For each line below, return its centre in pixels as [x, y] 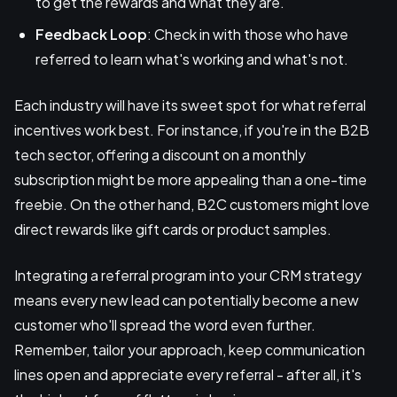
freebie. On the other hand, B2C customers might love [192, 205]
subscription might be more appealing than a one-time [191, 180]
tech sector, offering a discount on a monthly [160, 155]
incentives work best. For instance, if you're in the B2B [192, 130]
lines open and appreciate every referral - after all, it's [188, 375]
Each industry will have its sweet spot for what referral [190, 105]
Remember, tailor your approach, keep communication [190, 350]
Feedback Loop [91, 35]
